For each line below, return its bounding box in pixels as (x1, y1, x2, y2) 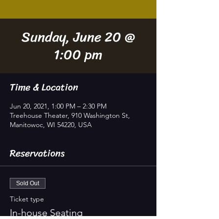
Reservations (10, 145, 65, 162)
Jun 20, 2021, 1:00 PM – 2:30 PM (10, 102, 107, 110)
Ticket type (10, 195, 44, 203)
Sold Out (16, 180, 39, 187)
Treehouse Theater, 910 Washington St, (10, 111, 130, 120)
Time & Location (10, 79, 78, 96)
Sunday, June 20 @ (21, 25, 135, 49)
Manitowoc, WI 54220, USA (10, 120, 92, 129)
